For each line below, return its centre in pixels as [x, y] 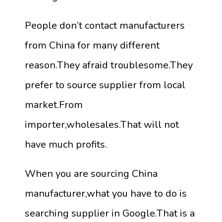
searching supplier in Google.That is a [110, 213]
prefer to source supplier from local [105, 85]
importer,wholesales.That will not [102, 124]
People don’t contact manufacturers [105, 25]
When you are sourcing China [91, 174]
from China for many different [92, 45]
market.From [54, 105]
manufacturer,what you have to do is [106, 194]
